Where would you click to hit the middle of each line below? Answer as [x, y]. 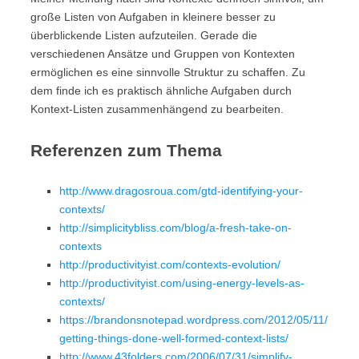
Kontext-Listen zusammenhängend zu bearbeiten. [157, 109]
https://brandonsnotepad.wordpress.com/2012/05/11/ [194, 320]
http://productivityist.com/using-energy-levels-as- [182, 283]
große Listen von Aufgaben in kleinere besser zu [153, 17]
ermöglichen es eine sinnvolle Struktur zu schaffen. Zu [168, 72]
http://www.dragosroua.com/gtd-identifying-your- [181, 191]
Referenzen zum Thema [126, 150]
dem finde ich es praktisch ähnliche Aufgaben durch [161, 91]
